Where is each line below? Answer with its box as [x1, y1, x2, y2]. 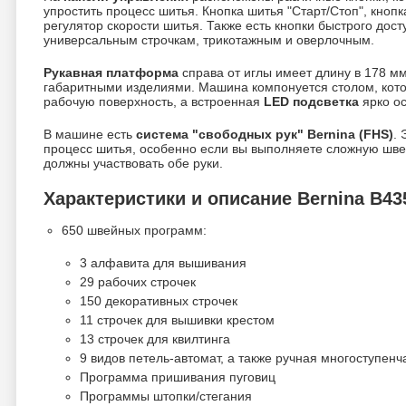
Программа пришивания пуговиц [80, 370, 275, 384]
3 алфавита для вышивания [80, 256, 246, 270]
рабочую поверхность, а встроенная [43, 94, 264, 109]
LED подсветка [264, 94, 359, 109]
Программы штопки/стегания [80, 389, 252, 403]
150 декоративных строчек [80, 294, 237, 308]
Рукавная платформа [43, 65, 179, 80]
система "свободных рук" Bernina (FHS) [136, 127, 393, 141]
